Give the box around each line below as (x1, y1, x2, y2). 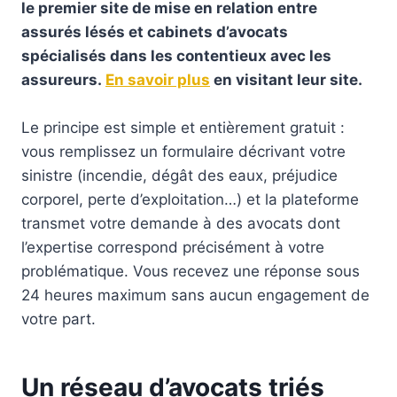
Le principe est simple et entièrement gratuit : (21, 118, 345, 136)
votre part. (21, 309, 96, 328)
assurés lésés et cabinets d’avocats (21, 22, 288, 41)
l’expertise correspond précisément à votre (21, 237, 324, 256)
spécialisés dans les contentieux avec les (21, 46, 331, 65)
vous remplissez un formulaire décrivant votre (21, 142, 346, 160)
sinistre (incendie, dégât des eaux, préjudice (21, 166, 338, 184)
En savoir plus (105, 70, 210, 89)
